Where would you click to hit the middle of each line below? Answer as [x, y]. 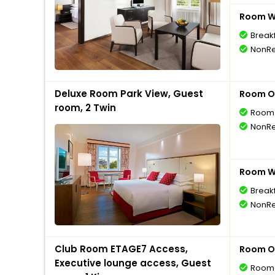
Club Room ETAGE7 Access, [121, 249]
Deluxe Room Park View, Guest [129, 94]
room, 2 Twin [85, 108]
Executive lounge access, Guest [133, 263]
